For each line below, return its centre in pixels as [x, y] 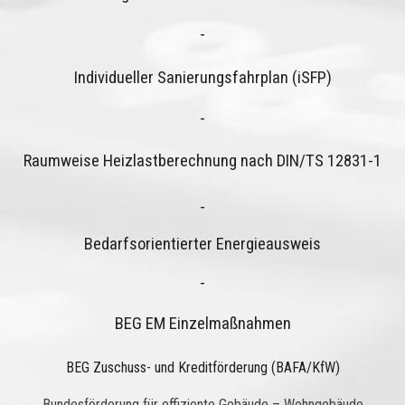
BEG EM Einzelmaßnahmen [202, 324]
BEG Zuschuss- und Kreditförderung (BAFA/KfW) [202, 367]
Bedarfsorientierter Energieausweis [202, 245]
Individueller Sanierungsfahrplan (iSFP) [202, 77]
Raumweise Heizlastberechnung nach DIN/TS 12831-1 [202, 161]
